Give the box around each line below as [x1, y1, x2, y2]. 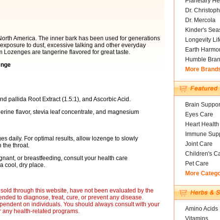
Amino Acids [185, 205, 218, 212]
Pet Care [185, 160, 209, 167]
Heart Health [185, 121, 219, 128]
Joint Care [185, 140, 213, 147]
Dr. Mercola [185, 17, 216, 24]
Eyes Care [185, 111, 213, 118]
